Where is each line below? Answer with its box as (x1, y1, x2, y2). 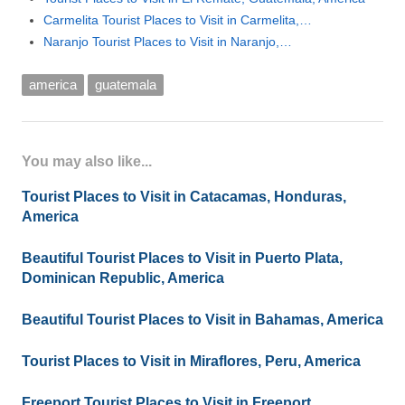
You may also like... (22, 154, 152, 170)
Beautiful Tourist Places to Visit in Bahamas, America (22, 312, 383, 328)
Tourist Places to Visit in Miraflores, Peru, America (22, 353, 361, 370)
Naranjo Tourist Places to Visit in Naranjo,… (43, 34, 292, 50)
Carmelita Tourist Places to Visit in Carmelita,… (43, 13, 312, 28)
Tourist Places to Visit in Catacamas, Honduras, (22, 189, 346, 205)
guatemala (95, 78, 156, 93)
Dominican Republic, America (22, 270, 224, 287)
